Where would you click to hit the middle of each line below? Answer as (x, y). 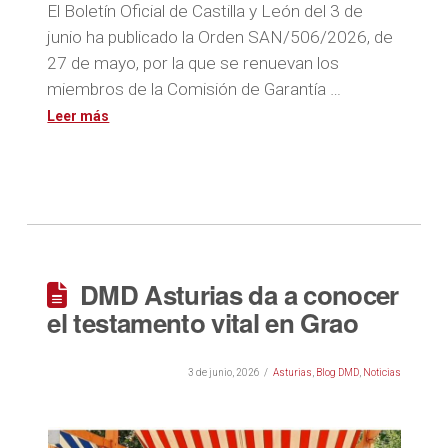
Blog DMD (337, 372)
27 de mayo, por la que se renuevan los (193, 62)
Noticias (381, 372)
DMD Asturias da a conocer (239, 294)
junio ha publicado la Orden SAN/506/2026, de (220, 36)
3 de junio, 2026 (223, 372)
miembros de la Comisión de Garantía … (194, 88)
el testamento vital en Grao (202, 322)
